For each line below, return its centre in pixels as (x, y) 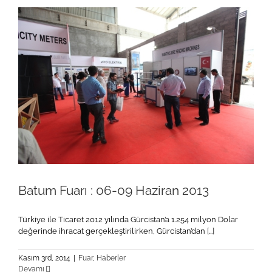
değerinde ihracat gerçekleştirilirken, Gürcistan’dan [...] (116, 231)
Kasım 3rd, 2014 (44, 258)
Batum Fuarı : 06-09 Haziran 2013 (114, 191)
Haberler (111, 258)
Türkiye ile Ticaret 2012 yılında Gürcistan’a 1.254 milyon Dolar (128, 220)
